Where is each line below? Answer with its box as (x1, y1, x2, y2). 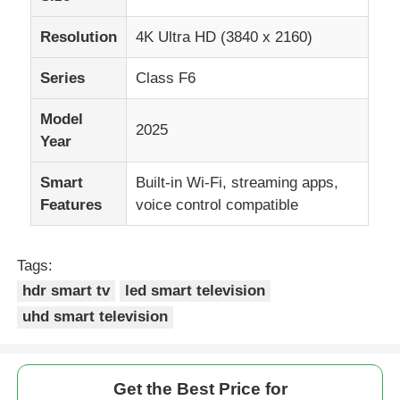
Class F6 (136, 69, 196, 87)
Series (40, 69, 86, 87)
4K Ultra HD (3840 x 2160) (136, 28, 313, 46)
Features (40, 196, 103, 213)
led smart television (125, 281, 266, 299)
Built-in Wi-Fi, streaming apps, (136, 173, 339, 191)
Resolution (40, 28, 118, 46)
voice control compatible (136, 196, 299, 213)
